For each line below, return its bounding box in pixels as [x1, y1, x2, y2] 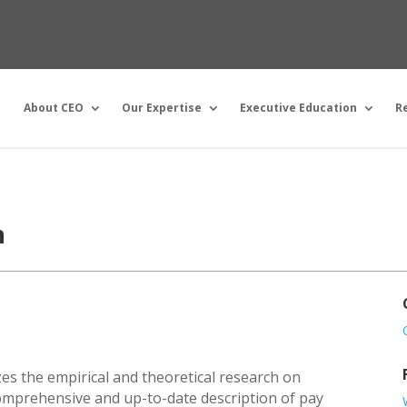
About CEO [23, 100, 84, 115]
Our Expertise [121, 100, 202, 115]
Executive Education [239, 100, 357, 115]
